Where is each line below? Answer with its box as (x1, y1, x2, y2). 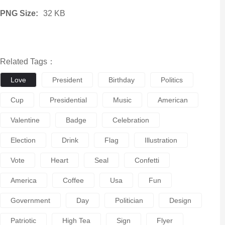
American (157, 96, 188, 104)
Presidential (49, 96, 87, 104)
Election (10, 136, 36, 144)
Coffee (62, 176, 84, 184)
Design (169, 196, 191, 204)
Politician (115, 196, 143, 204)
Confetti (134, 156, 159, 164)
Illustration (144, 136, 177, 144)
